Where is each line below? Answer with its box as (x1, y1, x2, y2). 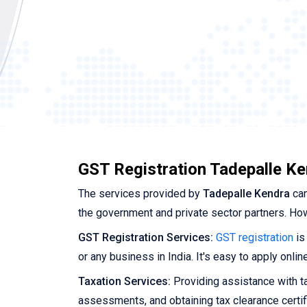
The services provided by (78, 187, 203, 201)
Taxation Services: (78, 275, 171, 288)
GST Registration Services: (78, 231, 213, 245)
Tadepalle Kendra (203, 187, 290, 201)
